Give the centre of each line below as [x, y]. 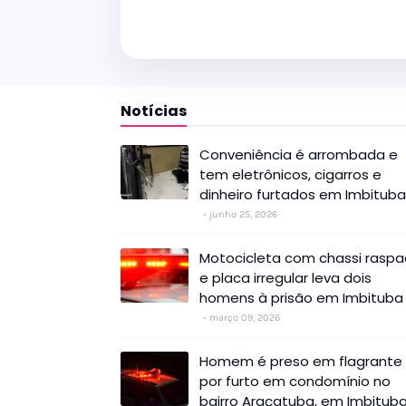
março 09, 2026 [245, 318]
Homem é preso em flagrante [301, 362]
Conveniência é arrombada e [299, 155]
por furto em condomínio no [295, 382]
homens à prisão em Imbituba [301, 298]
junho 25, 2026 [243, 215]
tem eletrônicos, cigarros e [290, 175]
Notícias [154, 111]
